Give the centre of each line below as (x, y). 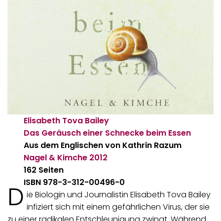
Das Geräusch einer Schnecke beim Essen (108, 133)
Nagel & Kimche (56, 157)
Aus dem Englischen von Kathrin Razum (103, 145)
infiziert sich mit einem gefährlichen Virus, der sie (118, 207)
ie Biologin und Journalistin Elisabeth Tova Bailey (118, 194)
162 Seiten (44, 170)
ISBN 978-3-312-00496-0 (74, 182)
